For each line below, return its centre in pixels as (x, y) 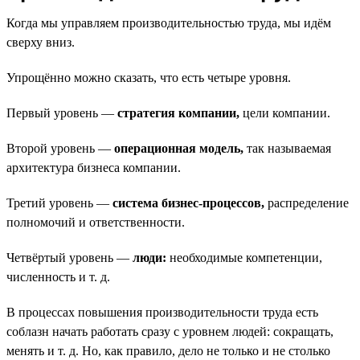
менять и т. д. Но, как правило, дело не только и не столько (168, 350)
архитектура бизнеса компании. (94, 167)
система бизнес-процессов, (188, 202)
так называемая (287, 148)
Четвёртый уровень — (70, 257)
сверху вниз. (41, 42)
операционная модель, (179, 148)
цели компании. (285, 112)
